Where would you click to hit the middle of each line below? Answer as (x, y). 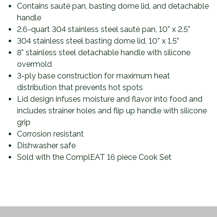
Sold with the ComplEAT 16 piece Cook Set (94, 157)
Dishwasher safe (46, 146)
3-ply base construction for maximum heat (93, 76)
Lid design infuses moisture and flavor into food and (110, 99)
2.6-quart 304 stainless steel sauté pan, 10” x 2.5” (104, 29)
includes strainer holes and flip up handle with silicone (112, 111)
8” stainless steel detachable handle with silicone (104, 53)
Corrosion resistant (50, 134)
